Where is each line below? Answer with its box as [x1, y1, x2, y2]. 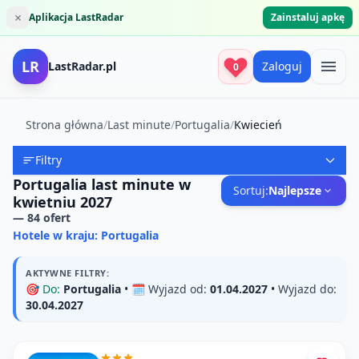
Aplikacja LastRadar [29, 10, 123, 24]
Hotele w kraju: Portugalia [13, 228, 159, 243]
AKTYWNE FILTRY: [26, 267, 110, 279]
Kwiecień [234, 117, 282, 132]
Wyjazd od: [148, 281, 207, 296]
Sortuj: [233, 183, 268, 198]
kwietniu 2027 [13, 192, 112, 212]
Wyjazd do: [278, 281, 337, 296]
